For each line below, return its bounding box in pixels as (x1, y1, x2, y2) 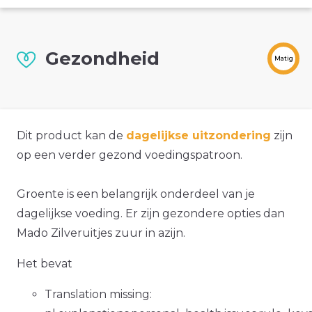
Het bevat (17, 257, 72, 271)
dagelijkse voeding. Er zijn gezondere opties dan (17, 207, 285, 221)
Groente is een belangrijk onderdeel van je (17, 187, 255, 201)
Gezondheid (45, 47, 159, 70)
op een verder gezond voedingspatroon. (17, 148, 242, 162)
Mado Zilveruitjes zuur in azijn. (17, 226, 185, 240)
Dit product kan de (17, 129, 126, 143)
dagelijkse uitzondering (126, 129, 271, 143)
